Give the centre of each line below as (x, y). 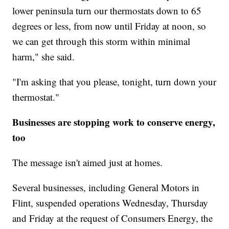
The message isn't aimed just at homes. (88, 163)
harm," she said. (44, 57)
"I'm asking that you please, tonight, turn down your (114, 82)
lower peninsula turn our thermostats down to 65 (107, 11)
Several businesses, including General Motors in (106, 188)
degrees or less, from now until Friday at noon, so (109, 26)
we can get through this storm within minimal (101, 41)
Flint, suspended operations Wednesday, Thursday (110, 203)
